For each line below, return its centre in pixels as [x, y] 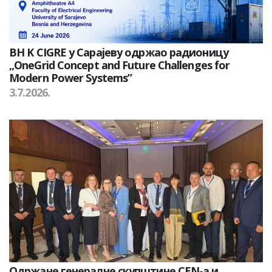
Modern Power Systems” [71, 78]
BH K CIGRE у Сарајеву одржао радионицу [119, 53]
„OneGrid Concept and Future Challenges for [120, 65]
